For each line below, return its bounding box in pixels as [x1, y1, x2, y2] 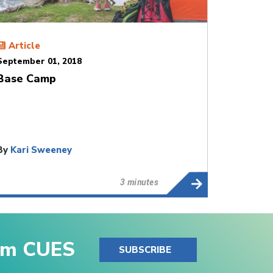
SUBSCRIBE [119, 243, 171, 256]
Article [9, 39, 41, 52]
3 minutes [119, 175, 159, 188]
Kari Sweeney [10, 143, 73, 156]
